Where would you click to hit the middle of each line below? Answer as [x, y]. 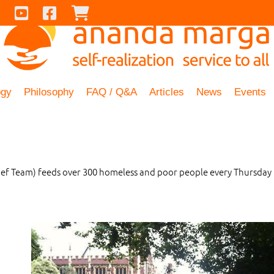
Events [250, 92]
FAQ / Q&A [112, 92]
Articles [167, 92]
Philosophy [49, 92]
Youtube [52, 12]
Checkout [115, 12]
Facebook [83, 12]
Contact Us [29, 12]
